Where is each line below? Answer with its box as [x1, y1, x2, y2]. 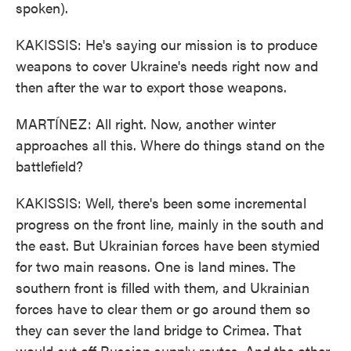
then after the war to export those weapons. [16, 77, 287, 96]
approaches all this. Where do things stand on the [16, 135, 324, 154]
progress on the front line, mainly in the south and [16, 214, 324, 233]
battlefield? [16, 156, 83, 175]
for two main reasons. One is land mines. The [16, 256, 295, 276]
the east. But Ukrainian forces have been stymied [16, 235, 320, 255]
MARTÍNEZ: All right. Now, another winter [16, 114, 276, 133]
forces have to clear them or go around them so [16, 299, 310, 318]
